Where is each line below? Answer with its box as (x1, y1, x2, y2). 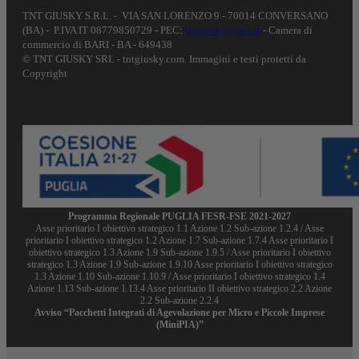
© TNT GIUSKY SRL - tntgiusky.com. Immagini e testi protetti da (22, 53, 306, 66)
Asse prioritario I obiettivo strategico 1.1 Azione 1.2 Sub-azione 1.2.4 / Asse (35, 223, 324, 235)
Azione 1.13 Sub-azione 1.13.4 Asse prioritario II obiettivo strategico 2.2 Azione (27, 283, 332, 295)
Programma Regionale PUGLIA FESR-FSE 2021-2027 (68, 211, 291, 223)
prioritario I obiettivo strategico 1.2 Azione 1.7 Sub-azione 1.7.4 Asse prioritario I (26, 235, 333, 247)
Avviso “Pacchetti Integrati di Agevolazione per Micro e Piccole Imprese (34, 307, 325, 319)
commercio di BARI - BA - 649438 (22, 38, 172, 51)
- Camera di (260, 24, 313, 37)
